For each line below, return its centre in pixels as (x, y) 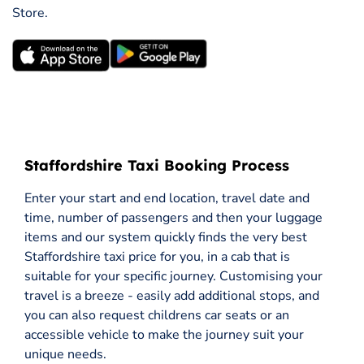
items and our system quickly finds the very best (166, 238)
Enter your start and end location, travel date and (167, 199)
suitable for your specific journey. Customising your (173, 277)
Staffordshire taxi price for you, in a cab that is (157, 257)
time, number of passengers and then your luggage (173, 218)
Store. (30, 13)
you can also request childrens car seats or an (157, 316)
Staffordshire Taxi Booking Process (157, 166)
